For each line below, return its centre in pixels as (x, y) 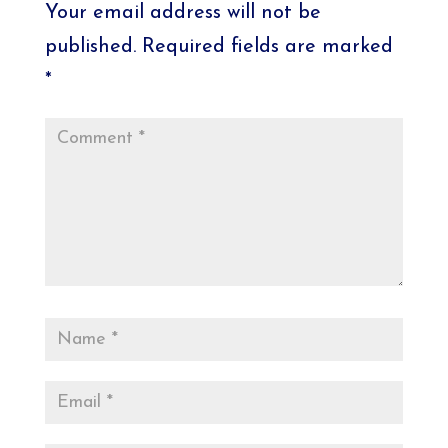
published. (90, 47)
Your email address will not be (182, 13)
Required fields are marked (267, 47)
